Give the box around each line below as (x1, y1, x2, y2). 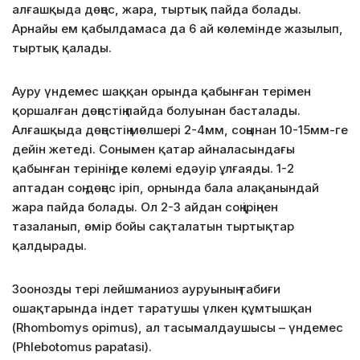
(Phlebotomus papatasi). (12, 338, 152, 354)
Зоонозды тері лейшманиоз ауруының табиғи (12, 280, 280, 297)
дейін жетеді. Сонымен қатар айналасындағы (12, 141, 295, 157)
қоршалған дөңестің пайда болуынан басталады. (12, 102, 301, 118)
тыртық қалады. (12, 39, 112, 55)
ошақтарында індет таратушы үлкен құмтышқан (12, 300, 312, 316)
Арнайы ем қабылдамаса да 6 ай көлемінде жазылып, (12, 20, 343, 36)
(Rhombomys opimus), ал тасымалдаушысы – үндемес (12, 319, 343, 335)
